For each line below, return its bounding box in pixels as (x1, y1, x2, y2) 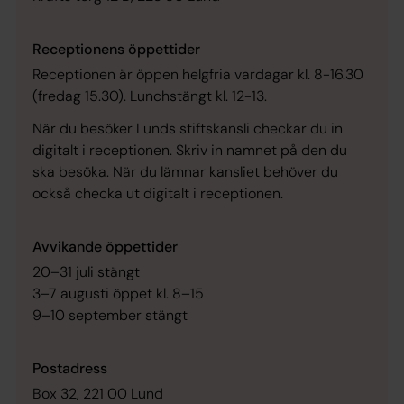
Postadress (32, 358, 107, 378)
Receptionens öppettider (32, 39, 200, 59)
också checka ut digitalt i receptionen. (32, 183, 287, 203)
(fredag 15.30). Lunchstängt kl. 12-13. (32, 86, 271, 106)
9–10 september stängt (32, 305, 188, 325)
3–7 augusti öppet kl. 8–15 (32, 283, 204, 303)
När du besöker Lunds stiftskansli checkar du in (32, 118, 343, 138)
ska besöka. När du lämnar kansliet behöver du (32, 161, 338, 181)
